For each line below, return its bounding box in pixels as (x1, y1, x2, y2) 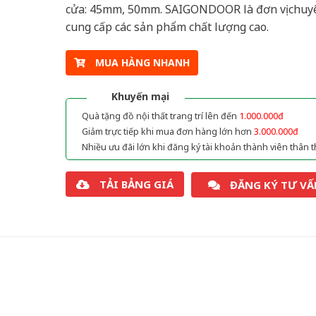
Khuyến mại (111, 90, 169, 104)
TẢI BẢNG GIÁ (99, 177, 174, 192)
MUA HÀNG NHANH (95, 56, 190, 70)
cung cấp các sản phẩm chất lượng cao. (65, 18, 269, 35)
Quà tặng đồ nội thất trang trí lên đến (81, 110, 239, 123)
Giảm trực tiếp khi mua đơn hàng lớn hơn (81, 126, 254, 138)
